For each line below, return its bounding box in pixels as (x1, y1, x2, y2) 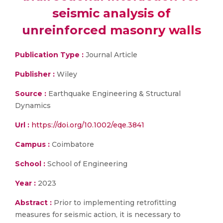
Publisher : (15, 70, 57, 79)
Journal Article (84, 50, 137, 59)
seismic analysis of (52, 6, 171, 20)
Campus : (15, 140, 50, 149)
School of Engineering (45, 159, 127, 168)
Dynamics (15, 101, 51, 110)
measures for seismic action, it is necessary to (15, 210, 181, 219)
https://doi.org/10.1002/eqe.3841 (31, 120, 144, 129)
